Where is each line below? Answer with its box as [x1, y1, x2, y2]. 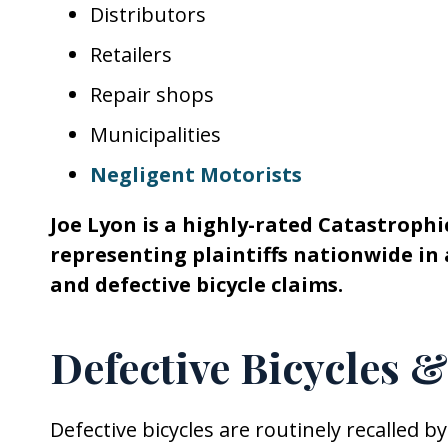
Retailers [90, 41, 172, 68]
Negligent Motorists [90, 161, 302, 188]
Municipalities [90, 121, 221, 148]
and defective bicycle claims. [50, 271, 343, 298]
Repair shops [90, 81, 214, 108]
